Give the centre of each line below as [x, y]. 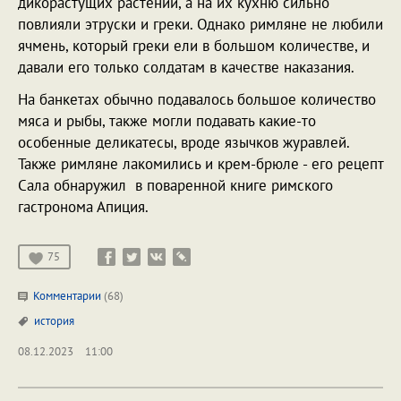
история [54, 321]
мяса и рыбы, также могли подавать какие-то [167, 121]
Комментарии [67, 296]
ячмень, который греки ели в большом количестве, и [194, 46]
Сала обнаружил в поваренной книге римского [175, 186]
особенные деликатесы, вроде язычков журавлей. [183, 143]
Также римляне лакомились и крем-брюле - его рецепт [200, 164]
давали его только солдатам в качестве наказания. [186, 68]
